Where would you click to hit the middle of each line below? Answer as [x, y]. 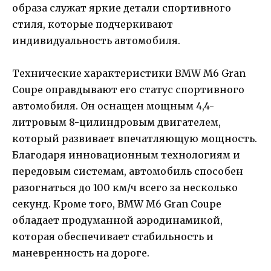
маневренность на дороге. [81, 253]
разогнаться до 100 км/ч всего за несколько [125, 187]
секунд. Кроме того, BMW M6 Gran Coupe [117, 204]
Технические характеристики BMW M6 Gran [129, 73]
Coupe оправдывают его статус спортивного [128, 89]
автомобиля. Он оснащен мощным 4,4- [113, 106]
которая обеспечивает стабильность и [113, 236]
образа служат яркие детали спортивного [122, 8]
